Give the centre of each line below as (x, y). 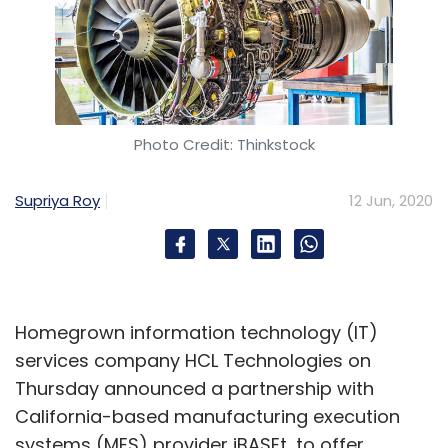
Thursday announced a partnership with (194, 388)
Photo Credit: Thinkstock (224, 144)
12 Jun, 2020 (391, 200)
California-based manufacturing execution (207, 416)
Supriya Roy (57, 200)
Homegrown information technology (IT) (196, 332)
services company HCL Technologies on (193, 360)
